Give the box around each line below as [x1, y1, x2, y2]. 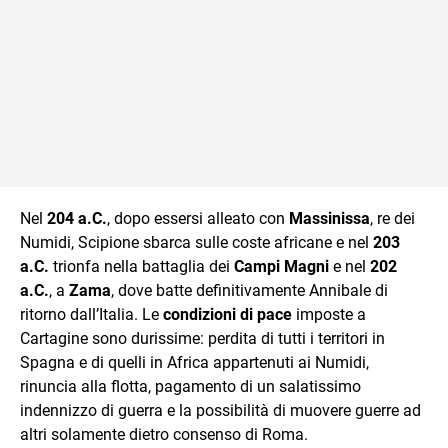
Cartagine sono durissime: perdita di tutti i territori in [20, 328, 385, 348]
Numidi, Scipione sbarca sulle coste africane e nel [20, 232, 373, 252]
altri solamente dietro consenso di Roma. [20, 424, 308, 444]
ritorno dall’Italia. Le [20, 304, 163, 324]
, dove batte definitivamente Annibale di [111, 280, 388, 300]
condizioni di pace [163, 304, 292, 324]
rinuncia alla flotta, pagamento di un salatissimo [20, 376, 361, 396]
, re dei [370, 208, 415, 228]
